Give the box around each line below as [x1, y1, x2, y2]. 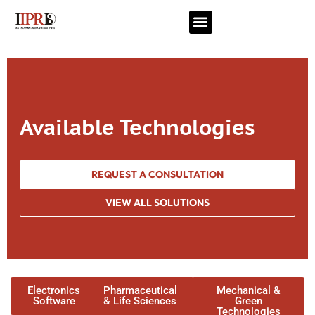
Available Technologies [20, 113, 255, 141]
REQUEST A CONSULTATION [91, 168, 224, 181]
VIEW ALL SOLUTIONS [105, 196, 210, 209]
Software [32, 295, 75, 307]
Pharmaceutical [103, 284, 177, 297]
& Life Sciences [103, 295, 177, 307]
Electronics [27, 284, 80, 297]
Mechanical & [216, 284, 281, 297]
